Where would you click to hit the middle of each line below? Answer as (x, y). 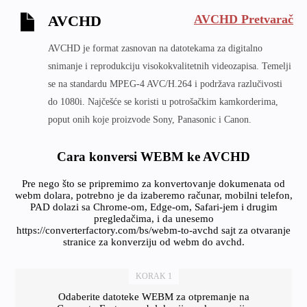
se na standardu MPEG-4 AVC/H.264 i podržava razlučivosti (165, 84)
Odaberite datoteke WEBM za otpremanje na (153, 297)
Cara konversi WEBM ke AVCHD (153, 157)
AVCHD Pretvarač (244, 19)
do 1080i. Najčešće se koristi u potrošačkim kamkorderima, (163, 102)
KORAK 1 (153, 276)
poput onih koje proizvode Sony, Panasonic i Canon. (150, 120)
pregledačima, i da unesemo (153, 219)
